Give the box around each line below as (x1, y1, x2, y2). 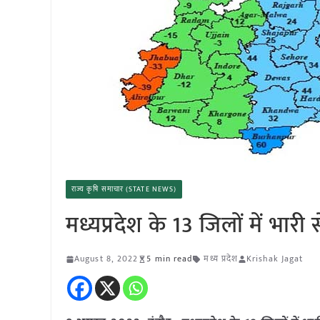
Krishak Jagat (246, 251, 304, 266)
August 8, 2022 (74, 251, 139, 266)
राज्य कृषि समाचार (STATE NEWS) (71, 184, 177, 195)
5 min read (146, 251, 193, 266)
